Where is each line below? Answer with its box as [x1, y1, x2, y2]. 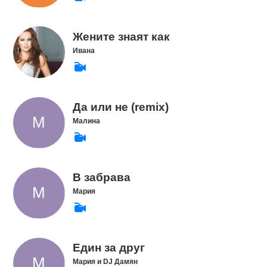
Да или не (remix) [72, 100, 169, 113]
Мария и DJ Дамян [72, 257, 138, 266]
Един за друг [72, 241, 145, 254]
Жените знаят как [72, 30, 170, 43]
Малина [72, 116, 100, 125]
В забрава [72, 171, 131, 184]
